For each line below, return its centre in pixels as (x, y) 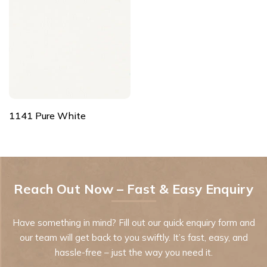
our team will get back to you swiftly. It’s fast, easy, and (133, 237)
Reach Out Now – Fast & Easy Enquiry (133, 189)
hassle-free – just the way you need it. (133, 252)
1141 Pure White (47, 115)
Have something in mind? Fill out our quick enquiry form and (133, 222)
